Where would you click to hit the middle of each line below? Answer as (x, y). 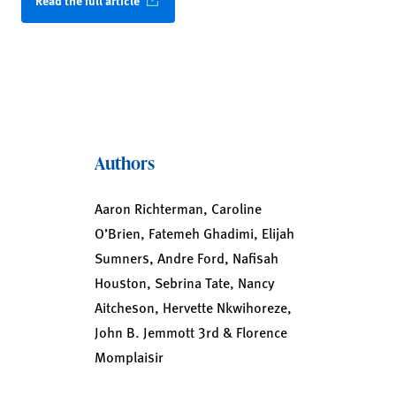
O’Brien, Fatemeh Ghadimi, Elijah (194, 233)
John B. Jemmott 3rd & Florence (190, 332)
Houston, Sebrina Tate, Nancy (184, 282)
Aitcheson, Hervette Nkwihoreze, (193, 307)
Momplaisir (129, 357)
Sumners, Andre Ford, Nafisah (186, 258)
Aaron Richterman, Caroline (178, 208)
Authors (124, 163)
